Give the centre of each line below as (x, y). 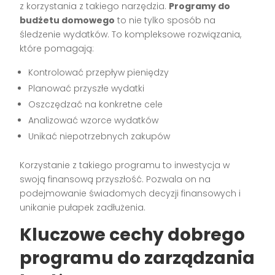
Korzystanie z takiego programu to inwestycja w (125, 165)
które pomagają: (57, 49)
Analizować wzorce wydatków (94, 121)
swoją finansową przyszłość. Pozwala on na (115, 180)
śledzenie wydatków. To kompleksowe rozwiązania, (131, 35)
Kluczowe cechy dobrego (133, 235)
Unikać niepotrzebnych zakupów (99, 137)
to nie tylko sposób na (165, 21)
